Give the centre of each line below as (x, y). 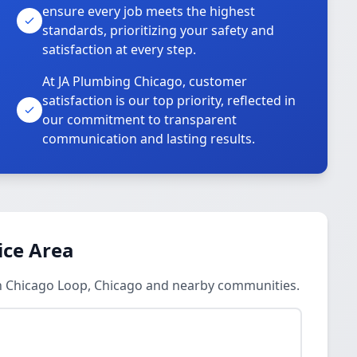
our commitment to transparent (140, 120)
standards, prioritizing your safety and (159, 30)
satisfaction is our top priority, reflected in (169, 100)
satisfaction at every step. (120, 49)
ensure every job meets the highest (149, 11)
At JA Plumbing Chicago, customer (145, 81)
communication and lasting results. (149, 139)
